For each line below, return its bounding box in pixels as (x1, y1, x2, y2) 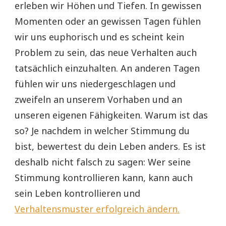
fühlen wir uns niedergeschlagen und (15, 78, 176, 90)
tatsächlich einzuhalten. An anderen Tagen (15, 62, 200, 75)
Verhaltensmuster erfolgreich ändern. (15, 203, 180, 215)
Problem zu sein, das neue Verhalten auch (15, 46, 197, 59)
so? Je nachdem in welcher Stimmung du (15, 125, 190, 137)
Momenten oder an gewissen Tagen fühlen (15, 15, 201, 28)
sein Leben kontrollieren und (15, 187, 140, 200)
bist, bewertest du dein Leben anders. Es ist (15, 140, 206, 153)
